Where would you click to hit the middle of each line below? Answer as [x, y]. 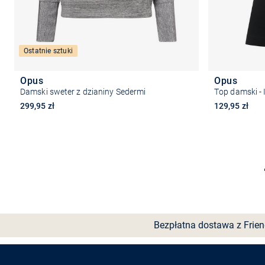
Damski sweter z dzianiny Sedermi [83, 91]
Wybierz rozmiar [106, 169]
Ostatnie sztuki [48, 51]
